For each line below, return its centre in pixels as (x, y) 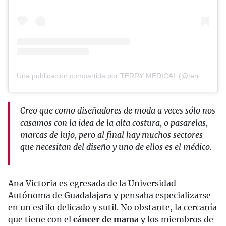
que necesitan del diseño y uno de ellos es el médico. (116, 147)
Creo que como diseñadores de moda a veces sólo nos (118, 111)
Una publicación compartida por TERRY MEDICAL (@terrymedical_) (203, 76)
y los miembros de (176, 220)
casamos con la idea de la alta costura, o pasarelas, (114, 123)
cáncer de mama (106, 220)
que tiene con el (41, 220)
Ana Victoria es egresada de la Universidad (92, 183)
